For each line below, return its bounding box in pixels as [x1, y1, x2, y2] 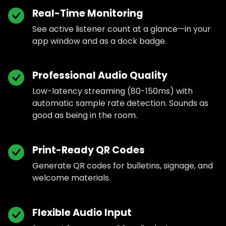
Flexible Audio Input [32, 206, 132, 220]
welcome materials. [32, 172, 110, 184]
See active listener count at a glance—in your [32, 23, 211, 35]
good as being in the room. [32, 109, 137, 122]
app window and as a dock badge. [32, 35, 166, 47]
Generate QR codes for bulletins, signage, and [32, 160, 213, 172]
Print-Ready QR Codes [32, 143, 145, 157]
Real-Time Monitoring [32, 6, 143, 20]
